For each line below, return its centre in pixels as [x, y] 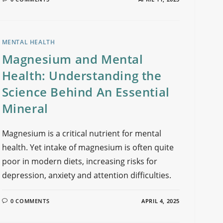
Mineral [25, 108]
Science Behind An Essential [86, 92]
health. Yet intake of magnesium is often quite [88, 147]
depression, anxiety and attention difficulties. [86, 175]
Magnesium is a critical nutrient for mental [81, 133]
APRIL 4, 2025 [161, 201]
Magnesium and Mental [72, 59]
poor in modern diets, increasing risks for [79, 161]
